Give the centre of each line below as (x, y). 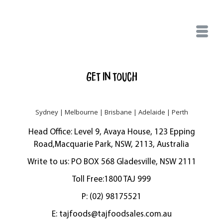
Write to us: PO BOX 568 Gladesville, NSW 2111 (111, 162)
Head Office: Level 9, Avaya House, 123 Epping (111, 132)
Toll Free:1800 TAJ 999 (111, 180)
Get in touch (111, 78)
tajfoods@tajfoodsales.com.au (115, 215)
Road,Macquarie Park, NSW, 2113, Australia (111, 145)
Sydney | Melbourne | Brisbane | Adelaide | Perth (111, 112)
